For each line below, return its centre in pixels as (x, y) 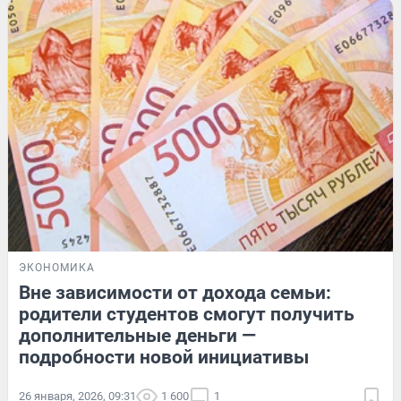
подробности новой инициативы (164, 358)
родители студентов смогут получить (187, 315)
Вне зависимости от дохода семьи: (175, 293)
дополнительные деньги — (137, 336)
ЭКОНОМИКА (57, 268)
